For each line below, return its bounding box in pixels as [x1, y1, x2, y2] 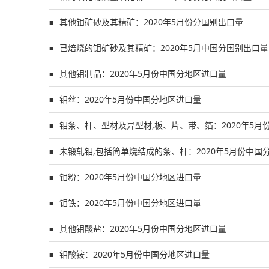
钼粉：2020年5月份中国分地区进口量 [59, 171, 201, 183]
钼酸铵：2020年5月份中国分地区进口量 [59, 249, 210, 260]
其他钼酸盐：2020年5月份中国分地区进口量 [59, 223, 226, 234]
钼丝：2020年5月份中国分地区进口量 [59, 94, 201, 105]
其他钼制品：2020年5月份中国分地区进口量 [59, 68, 226, 79]
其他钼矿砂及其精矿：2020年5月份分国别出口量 [59, 16, 243, 28]
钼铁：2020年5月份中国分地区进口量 [59, 197, 201, 208]
